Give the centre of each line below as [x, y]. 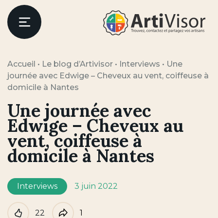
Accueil [21, 64]
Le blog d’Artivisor [77, 64]
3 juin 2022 [96, 186]
